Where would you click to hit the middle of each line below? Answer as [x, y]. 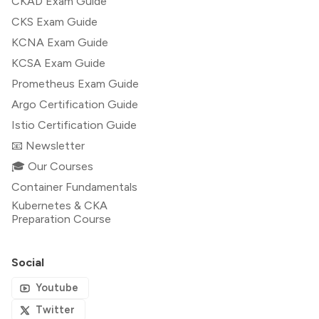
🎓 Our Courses [52, 167]
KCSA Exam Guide [58, 63]
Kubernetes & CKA [59, 206]
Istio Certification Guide [74, 125]
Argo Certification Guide [75, 105]
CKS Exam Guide [54, 22]
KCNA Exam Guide [60, 43]
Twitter [56, 310]
